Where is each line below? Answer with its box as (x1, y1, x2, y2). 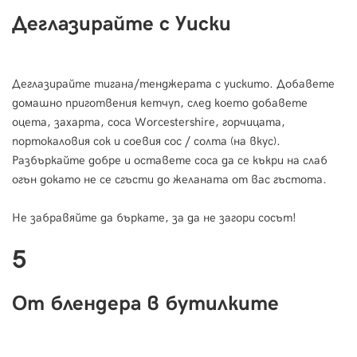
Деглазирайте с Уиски (12, 12, 231, 37)
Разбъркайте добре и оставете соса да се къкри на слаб (12, 153, 328, 168)
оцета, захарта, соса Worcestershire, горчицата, (12, 115, 285, 130)
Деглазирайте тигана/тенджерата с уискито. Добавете (12, 76, 335, 92)
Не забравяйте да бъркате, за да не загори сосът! (12, 210, 296, 226)
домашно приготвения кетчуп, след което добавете (12, 96, 308, 111)
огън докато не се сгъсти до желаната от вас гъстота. (12, 172, 327, 187)
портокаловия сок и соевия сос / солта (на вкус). (12, 134, 280, 149)
